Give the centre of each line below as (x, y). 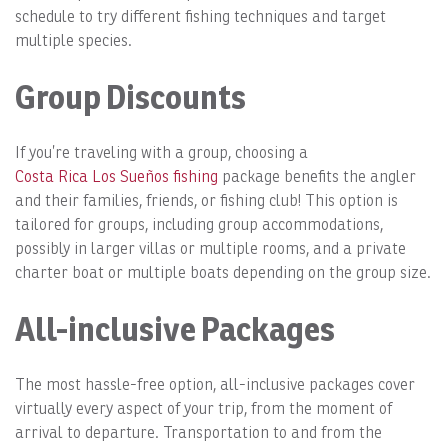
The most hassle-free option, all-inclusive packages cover (215, 385)
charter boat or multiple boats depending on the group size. (223, 273)
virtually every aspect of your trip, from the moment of (203, 409)
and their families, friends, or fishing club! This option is (206, 201)
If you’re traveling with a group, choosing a (161, 153)
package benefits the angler (317, 177)
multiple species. (73, 41)
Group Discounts (130, 97)
